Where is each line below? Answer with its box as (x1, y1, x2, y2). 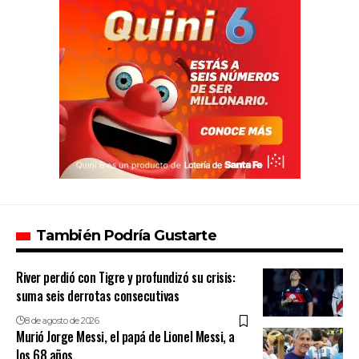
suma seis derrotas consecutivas (16, 286, 179, 306)
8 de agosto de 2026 (24, 315, 99, 327)
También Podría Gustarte (36, 227, 216, 245)
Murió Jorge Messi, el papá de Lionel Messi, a (16, 327, 235, 347)
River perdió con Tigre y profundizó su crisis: (16, 268, 236, 288)
